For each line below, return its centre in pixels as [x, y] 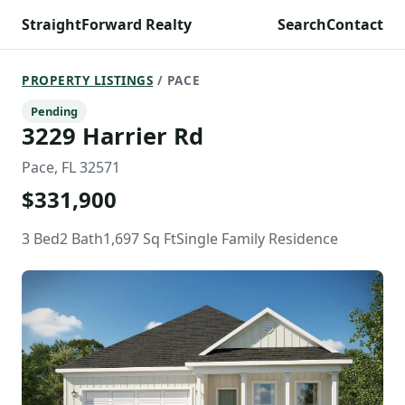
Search [302, 24]
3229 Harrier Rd [113, 136]
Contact [355, 24]
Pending [54, 111]
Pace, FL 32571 [71, 167]
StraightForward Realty [107, 24]
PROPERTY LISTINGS [88, 80]
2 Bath [81, 239]
